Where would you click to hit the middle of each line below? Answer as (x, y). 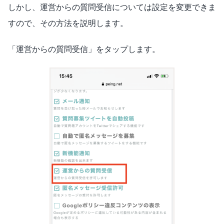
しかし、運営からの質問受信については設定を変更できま (112, 7)
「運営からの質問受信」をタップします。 (84, 49)
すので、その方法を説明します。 (68, 23)
